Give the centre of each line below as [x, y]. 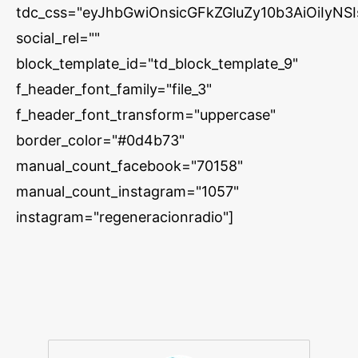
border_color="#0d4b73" [100, 140]
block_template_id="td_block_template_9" [157, 64]
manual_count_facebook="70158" [129, 166]
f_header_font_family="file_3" [114, 89]
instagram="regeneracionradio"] [125, 217]
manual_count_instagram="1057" [127, 191]
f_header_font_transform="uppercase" [146, 115]
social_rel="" [58, 38]
